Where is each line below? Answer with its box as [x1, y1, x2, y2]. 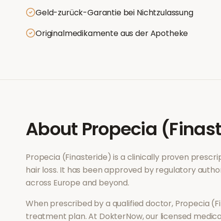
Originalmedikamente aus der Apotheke [36, 28, 188, 39]
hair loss [26, 164, 57, 176]
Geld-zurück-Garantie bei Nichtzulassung [36, 7, 193, 18]
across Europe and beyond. [26, 177, 129, 188]
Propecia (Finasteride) [26, 151, 111, 163]
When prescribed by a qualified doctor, [26, 198, 175, 209]
